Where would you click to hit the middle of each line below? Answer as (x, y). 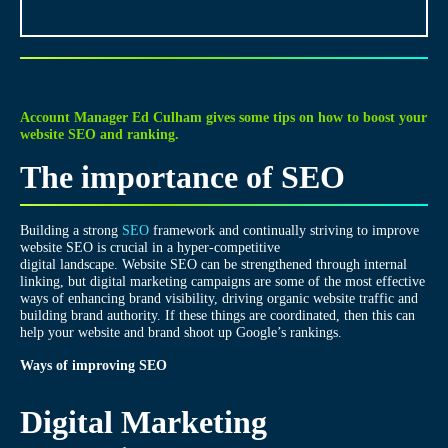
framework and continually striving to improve (284, 229)
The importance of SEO (182, 176)
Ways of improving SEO (93, 364)
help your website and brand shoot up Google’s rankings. (181, 331)
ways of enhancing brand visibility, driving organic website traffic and (219, 297)
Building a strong (71, 229)
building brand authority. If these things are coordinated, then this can (217, 314)
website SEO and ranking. (99, 133)
